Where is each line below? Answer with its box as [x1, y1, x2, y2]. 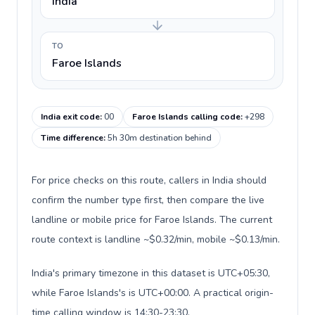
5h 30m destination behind [108, 132, 212, 143]
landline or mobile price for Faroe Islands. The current [32, 213, 272, 226]
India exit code [41, 111, 100, 122]
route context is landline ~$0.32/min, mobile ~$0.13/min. [32, 233, 280, 246]
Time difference [41, 132, 103, 143]
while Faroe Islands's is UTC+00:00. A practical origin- [32, 286, 274, 300]
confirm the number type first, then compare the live [32, 193, 264, 207]
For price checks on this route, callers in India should [32, 174, 266, 187]
